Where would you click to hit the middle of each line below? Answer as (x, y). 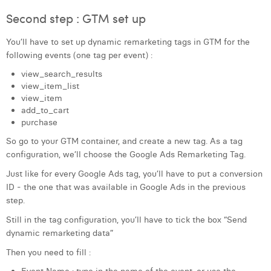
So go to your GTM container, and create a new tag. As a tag (124, 141)
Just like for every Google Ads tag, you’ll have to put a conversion (134, 174)
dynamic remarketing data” (60, 233)
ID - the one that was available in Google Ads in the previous (126, 187)
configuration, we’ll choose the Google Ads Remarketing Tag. (126, 154)
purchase (39, 122)
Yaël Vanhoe (44, 29)
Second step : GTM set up (76, 18)
